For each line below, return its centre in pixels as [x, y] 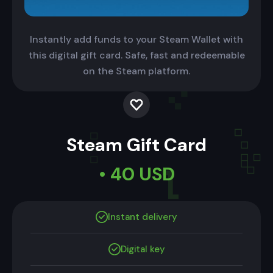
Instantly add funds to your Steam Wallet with [136, 40]
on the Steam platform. [136, 71]
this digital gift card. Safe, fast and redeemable [136, 55]
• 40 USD [136, 174]
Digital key [143, 250]
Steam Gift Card [136, 145]
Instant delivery [143, 217]
